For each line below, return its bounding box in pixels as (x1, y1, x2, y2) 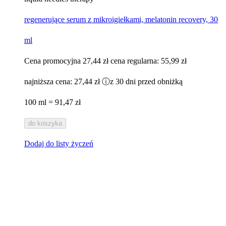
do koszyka (28, 119, 62, 127)
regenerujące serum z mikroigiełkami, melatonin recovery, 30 (24, 15, 218, 24)
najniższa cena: (24, 77, 74, 86)
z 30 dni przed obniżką (110, 77, 183, 86)
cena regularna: (110, 56, 161, 65)
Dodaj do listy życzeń (24, 139, 93, 148)
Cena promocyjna (24, 56, 81, 65)
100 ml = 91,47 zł (24, 97, 81, 106)
